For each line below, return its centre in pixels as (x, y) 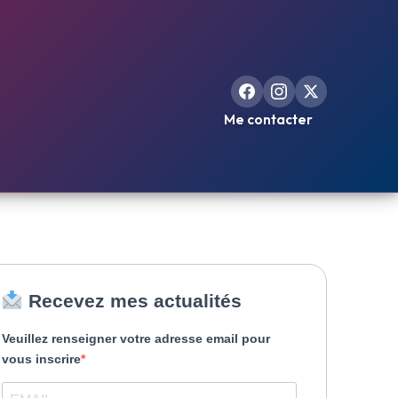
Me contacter (268, 119)
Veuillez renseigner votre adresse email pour (136, 338)
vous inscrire (41, 359)
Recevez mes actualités (132, 301)
